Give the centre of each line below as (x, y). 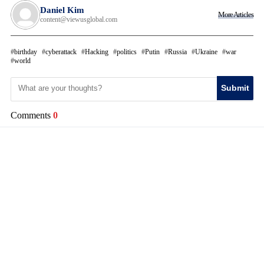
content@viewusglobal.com (79, 19)
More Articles (236, 14)
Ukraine (206, 52)
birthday (26, 52)
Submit (235, 88)
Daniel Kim (62, 10)
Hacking (97, 52)
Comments (31, 115)
